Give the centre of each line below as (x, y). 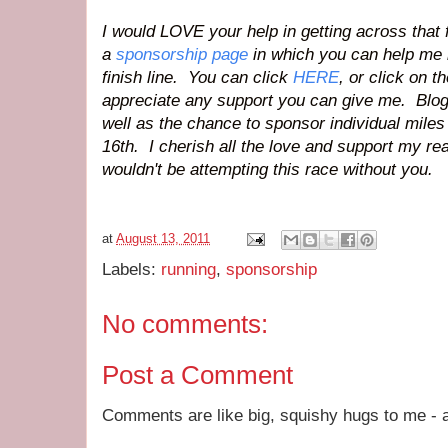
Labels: (131, 269)
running (188, 269)
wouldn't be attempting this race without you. (267, 169)
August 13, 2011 (163, 239)
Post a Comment (197, 374)
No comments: (185, 324)
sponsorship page (182, 54)
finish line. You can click (197, 77)
